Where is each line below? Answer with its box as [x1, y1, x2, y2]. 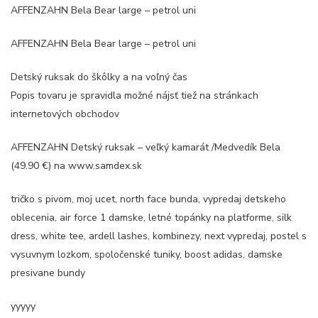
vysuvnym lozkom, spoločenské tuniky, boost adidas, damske [11, 248, 283, 261]
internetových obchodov [11, 107, 119, 121]
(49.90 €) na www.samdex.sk [11, 159, 142, 172]
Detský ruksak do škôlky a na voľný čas [11, 70, 187, 84]
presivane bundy [11, 266, 85, 280]
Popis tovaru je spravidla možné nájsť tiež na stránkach [11, 89, 258, 102]
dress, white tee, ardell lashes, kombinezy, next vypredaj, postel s [11, 229, 307, 243]
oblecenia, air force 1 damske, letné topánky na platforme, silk [11, 211, 292, 224]
